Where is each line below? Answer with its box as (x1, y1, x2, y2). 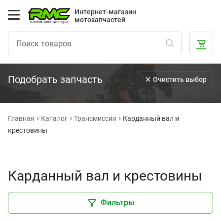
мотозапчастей (74, 16, 126, 24)
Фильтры (100, 198, 135, 207)
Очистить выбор (153, 75, 207, 83)
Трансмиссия (74, 114, 116, 122)
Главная (8, 114, 35, 122)
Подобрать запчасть (8, 74, 103, 85)
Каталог (41, 114, 68, 122)
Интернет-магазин (74, 8, 137, 16)
